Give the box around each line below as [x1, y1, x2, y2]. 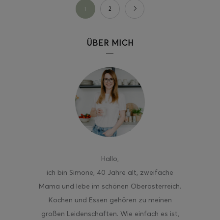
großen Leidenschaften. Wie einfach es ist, [41, 209, 179, 218]
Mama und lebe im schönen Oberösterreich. [39, 181, 181, 191]
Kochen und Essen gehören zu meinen [48, 195, 172, 204]
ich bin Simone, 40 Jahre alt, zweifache [47, 167, 173, 177]
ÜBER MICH [86, 37, 134, 48]
